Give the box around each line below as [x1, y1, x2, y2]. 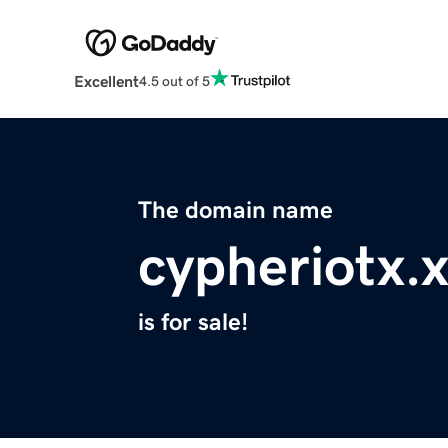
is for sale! [138, 310, 248, 335]
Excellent [73, 73, 139, 90]
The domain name [138, 198, 333, 223]
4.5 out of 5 [138, 73, 210, 88]
